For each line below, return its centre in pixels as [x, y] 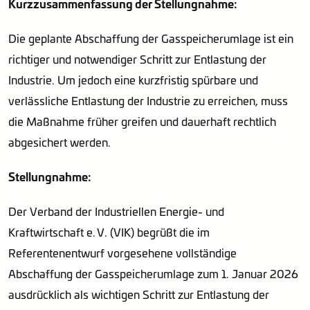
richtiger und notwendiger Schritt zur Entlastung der [137, 59]
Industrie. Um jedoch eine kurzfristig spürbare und [133, 80]
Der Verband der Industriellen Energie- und [116, 211]
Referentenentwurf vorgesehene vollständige [122, 253]
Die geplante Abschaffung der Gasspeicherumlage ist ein [151, 38]
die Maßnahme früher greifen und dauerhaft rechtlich [142, 121]
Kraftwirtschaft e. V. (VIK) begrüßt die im [109, 232]
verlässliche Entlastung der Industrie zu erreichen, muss [148, 100]
